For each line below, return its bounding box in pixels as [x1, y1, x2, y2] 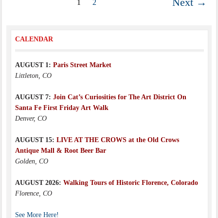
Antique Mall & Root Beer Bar [15, 146, 106, 154]
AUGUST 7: [15, 93, 53, 101]
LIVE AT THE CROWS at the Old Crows [56, 136, 179, 144]
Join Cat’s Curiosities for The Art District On [53, 93, 186, 101]
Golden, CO [15, 157, 48, 165]
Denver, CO [15, 114, 47, 122]
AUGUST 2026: [15, 179, 63, 186]
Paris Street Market [53, 61, 111, 69]
